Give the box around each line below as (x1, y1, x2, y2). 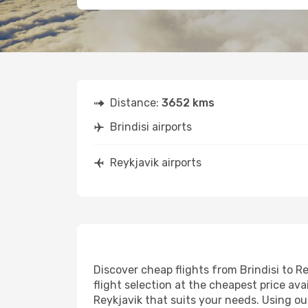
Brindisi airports (110, 120, 192, 133)
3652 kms (162, 96, 214, 109)
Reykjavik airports (110, 156, 201, 169)
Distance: (110, 96, 162, 109)
